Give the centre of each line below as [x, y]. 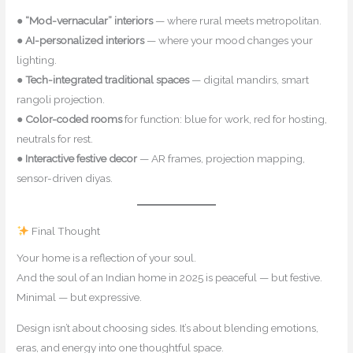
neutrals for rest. [55, 138]
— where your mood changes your [229, 40]
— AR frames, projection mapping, [221, 158]
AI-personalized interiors [85, 40]
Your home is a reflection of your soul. [107, 258]
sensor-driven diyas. [65, 178]
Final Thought [64, 230]
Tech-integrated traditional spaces [108, 79]
